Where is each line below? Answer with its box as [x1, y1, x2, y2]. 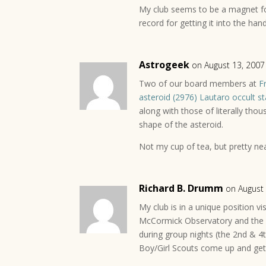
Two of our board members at [139, 78, 259, 89]
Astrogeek [139, 58, 190, 71]
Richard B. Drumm [139, 182, 224, 195]
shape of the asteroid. [139, 119, 224, 130]
